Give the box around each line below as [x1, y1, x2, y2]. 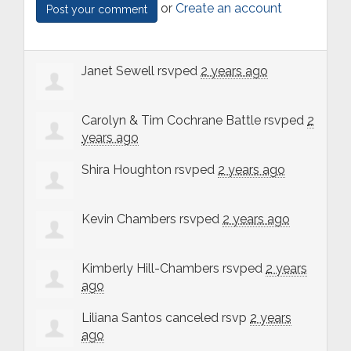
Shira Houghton [81, 161, 172, 177]
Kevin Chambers [81, 211, 176, 226]
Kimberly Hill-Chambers [81, 260, 219, 276]
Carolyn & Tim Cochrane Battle [81, 112, 261, 128]
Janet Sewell [81, 63, 154, 78]
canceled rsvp [162, 309, 250, 325]
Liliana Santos [81, 309, 162, 325]
